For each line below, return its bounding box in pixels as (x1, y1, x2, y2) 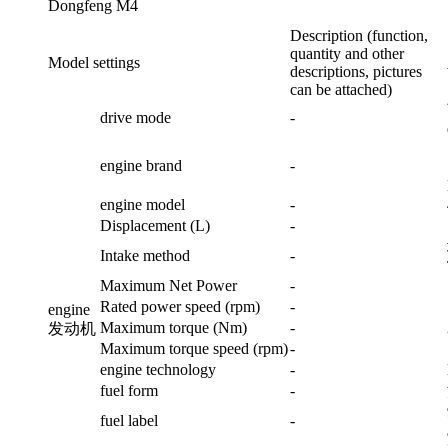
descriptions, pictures (290, 63, 422, 81)
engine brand (100, 157, 182, 175)
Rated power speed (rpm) (100, 298, 260, 316)
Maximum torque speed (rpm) (100, 340, 288, 358)
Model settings (48, 54, 140, 72)
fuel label (100, 412, 158, 430)
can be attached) (290, 81, 392, 99)
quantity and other (290, 45, 404, 63)
